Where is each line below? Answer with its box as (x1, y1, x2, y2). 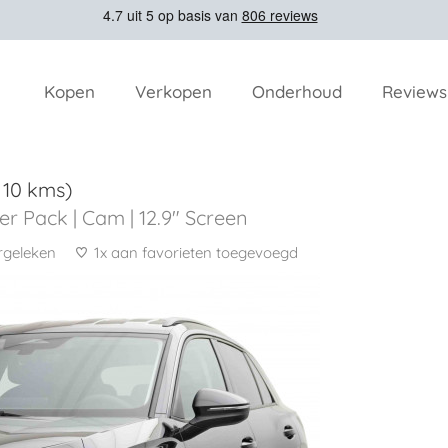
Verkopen (135, 81, 212, 102)
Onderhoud (252, 81, 342, 102)
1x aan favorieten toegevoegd (94, 243, 298, 262)
